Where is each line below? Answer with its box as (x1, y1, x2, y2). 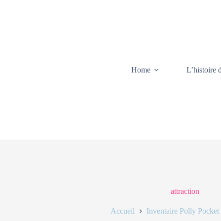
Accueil (110, 206, 135, 215)
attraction (171, 187, 199, 196)
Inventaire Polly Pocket (147, 206, 219, 215)
